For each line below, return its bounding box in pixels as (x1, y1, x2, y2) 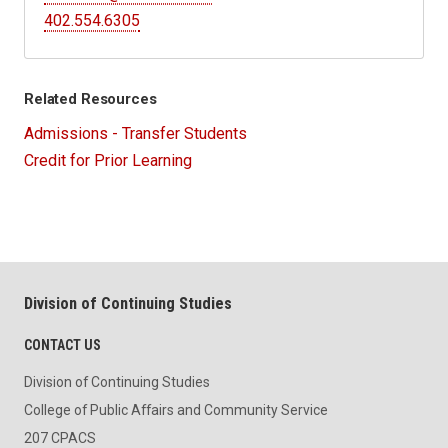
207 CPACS (24, 429, 96, 446)
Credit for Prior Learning (24, 150, 192, 170)
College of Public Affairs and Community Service (24, 402, 328, 419)
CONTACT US (24, 336, 101, 353)
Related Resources (24, 89, 157, 108)
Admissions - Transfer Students (24, 123, 247, 143)
